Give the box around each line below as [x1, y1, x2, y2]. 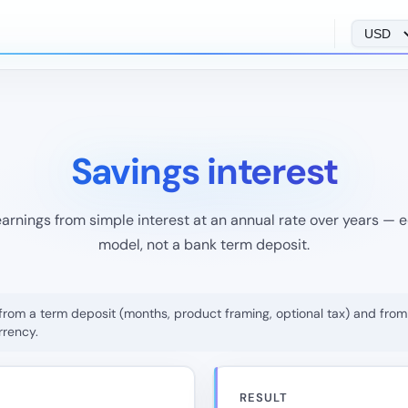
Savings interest [70, 148, 338, 195]
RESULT [240, 390, 288, 405]
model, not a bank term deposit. [98, 235, 310, 254]
